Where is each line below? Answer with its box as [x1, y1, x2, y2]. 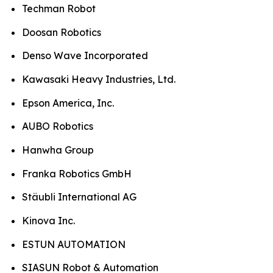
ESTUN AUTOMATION [22, 238, 126, 250]
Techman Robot [22, 2, 96, 15]
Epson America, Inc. [22, 96, 114, 109]
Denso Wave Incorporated [22, 49, 148, 62]
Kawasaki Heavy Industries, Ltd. [22, 73, 175, 86]
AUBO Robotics [22, 120, 93, 133]
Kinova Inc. [22, 214, 75, 227]
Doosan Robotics [22, 26, 101, 38]
